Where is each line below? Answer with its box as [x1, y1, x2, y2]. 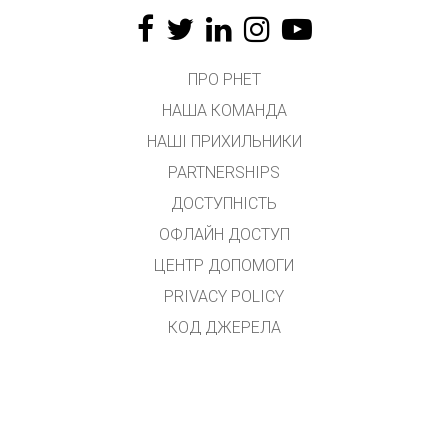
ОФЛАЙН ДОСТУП [158, 225, 290, 244]
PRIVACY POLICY [164, 287, 284, 306]
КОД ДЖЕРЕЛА [167, 318, 281, 337]
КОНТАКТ [190, 411, 258, 430]
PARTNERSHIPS [168, 163, 280, 182]
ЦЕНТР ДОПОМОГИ [154, 256, 294, 275]
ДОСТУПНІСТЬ [171, 194, 277, 213]
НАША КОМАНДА [161, 101, 287, 120]
